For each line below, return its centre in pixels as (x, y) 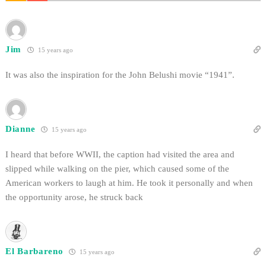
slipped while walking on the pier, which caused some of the (117, 168)
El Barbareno (34, 251)
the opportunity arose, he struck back (74, 197)
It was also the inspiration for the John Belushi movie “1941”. (120, 75)
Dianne (20, 129)
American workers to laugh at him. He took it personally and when (129, 183)
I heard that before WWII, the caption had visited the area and (120, 154)
